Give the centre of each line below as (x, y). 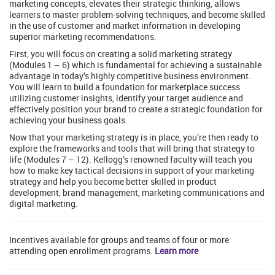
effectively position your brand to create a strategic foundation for (136, 109)
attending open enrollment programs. (82, 251)
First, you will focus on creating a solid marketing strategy (121, 54)
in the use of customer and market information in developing (125, 26)
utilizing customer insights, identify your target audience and (126, 98)
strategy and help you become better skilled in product (113, 182)
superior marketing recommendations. (83, 37)
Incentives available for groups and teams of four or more (119, 240)
